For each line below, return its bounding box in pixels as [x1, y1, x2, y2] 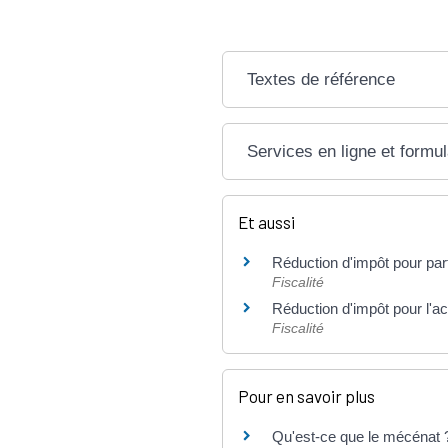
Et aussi [238, 212, 295, 233]
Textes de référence [246, 70, 395, 90]
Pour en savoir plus [238, 385, 375, 406]
